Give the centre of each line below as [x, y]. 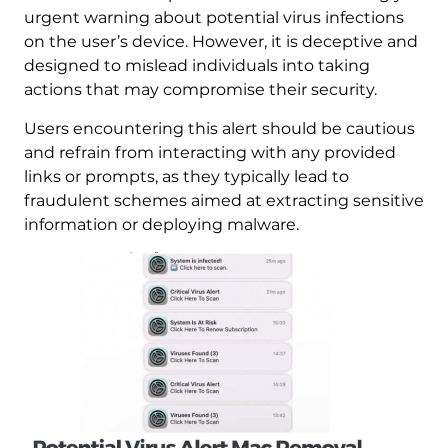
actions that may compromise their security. [200, 89]
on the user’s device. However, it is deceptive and [220, 41]
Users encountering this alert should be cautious [219, 128]
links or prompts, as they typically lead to [186, 176]
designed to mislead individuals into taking [196, 65]
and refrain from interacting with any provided [209, 152]
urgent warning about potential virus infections [213, 17]
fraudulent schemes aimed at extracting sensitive [223, 200]
